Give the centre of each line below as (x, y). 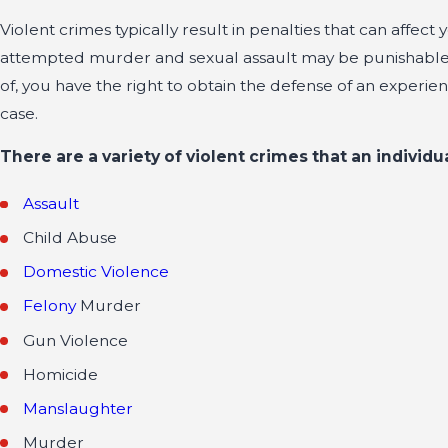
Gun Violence (76, 340)
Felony (50, 306)
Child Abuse (70, 238)
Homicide (61, 374)
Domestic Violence (96, 272)
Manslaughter (78, 408)
